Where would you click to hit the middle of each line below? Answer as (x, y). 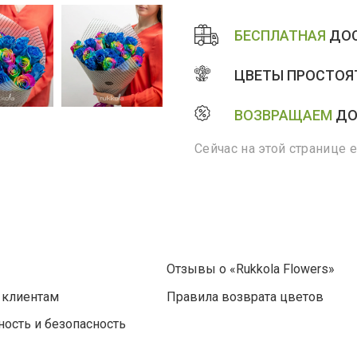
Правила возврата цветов (245, 296)
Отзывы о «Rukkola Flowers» (251, 269)
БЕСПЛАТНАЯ (280, 35)
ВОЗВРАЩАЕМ (283, 115)
